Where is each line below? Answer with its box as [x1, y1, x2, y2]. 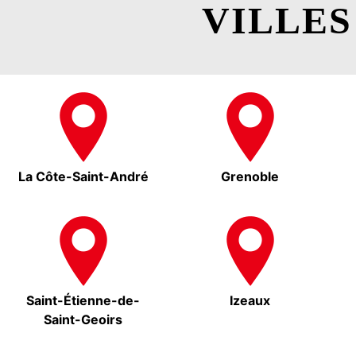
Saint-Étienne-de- [26, 292, 141, 309]
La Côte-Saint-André [17, 168, 149, 185]
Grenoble [221, 168, 280, 185]
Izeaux [230, 292, 271, 309]
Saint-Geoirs [44, 311, 123, 328]
